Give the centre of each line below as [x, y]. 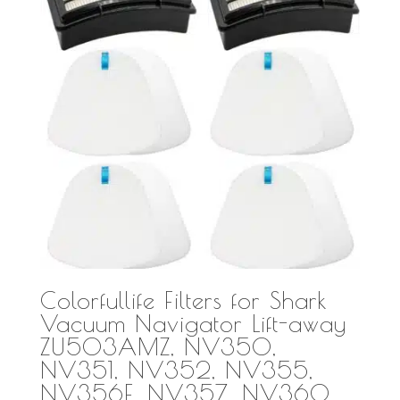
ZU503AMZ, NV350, [158, 346]
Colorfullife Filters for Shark [183, 300]
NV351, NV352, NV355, [176, 369]
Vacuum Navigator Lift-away [193, 323]
